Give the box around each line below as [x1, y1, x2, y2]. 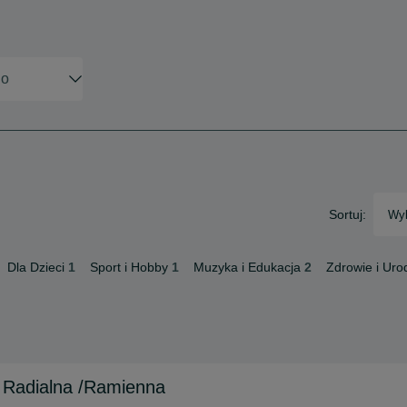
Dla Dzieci [7, 260, 65, 274]
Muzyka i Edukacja [194, 260, 301, 274]
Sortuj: [329, 207, 366, 222]
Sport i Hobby [90, 260, 168, 274]
